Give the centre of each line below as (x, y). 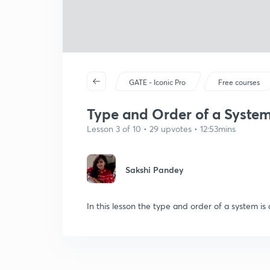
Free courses (239, 82)
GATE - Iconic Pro (158, 82)
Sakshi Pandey (154, 170)
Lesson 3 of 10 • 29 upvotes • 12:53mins (161, 129)
